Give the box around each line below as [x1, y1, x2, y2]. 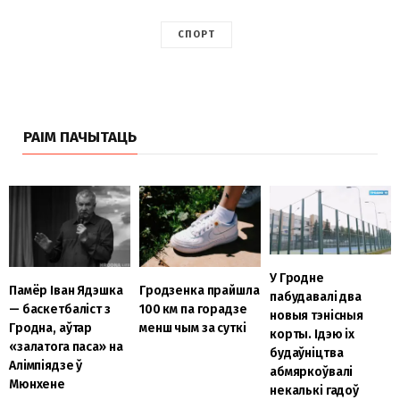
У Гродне [269, 270, 324, 286]
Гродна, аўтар [9, 320, 93, 336]
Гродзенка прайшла [138, 282, 260, 298]
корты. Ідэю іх [269, 326, 355, 342]
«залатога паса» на [9, 338, 123, 354]
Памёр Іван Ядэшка [9, 282, 123, 298]
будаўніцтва [269, 345, 344, 361]
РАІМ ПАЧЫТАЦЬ [23, 128, 137, 147]
